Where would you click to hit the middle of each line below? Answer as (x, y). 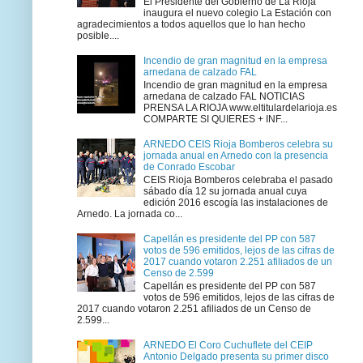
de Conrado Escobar (189, 167)
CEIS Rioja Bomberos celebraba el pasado (238, 180)
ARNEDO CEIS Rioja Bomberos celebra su (238, 144)
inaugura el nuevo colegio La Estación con (237, 13)
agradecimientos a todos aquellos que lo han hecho (191, 24)
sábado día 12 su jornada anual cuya (225, 192)
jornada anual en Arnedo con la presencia (235, 155)
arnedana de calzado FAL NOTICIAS (224, 97)
